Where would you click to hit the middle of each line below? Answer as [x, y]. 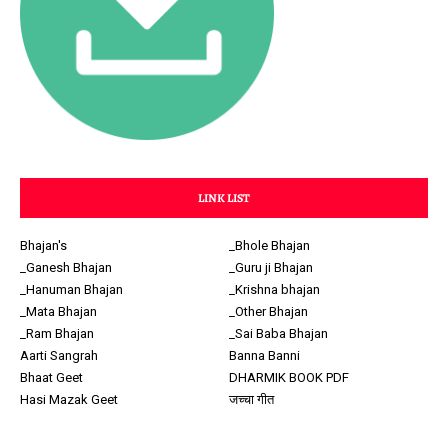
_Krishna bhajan [274, 290]
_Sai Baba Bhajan [278, 334]
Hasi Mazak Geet [69, 400]
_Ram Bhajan [57, 334]
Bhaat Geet [51, 378]
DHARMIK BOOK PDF [289, 378]
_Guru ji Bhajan [271, 268]
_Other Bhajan [268, 312]
